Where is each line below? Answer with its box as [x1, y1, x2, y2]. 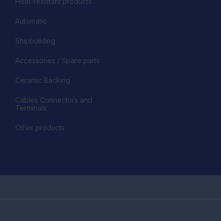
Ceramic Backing [15, 75, 70, 84]
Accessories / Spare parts [15, 56, 100, 65]
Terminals [15, 103, 46, 112]
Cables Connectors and [15, 95, 92, 104]
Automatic [15, 16, 47, 25]
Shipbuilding [15, 36, 55, 45]
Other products [15, 123, 65, 132]
